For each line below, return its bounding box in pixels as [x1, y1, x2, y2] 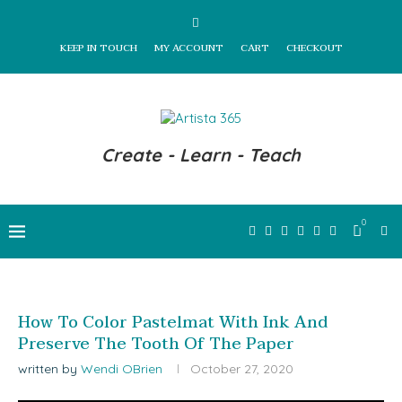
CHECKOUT [285, 39, 343, 57]
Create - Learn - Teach [101, 144, 301, 166]
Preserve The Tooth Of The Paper [18, 330, 294, 358]
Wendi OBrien [81, 361, 162, 377]
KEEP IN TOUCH [59, 39, 137, 57]
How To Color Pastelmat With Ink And [18, 309, 328, 336]
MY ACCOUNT [153, 39, 223, 57]
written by [18, 361, 81, 377]
